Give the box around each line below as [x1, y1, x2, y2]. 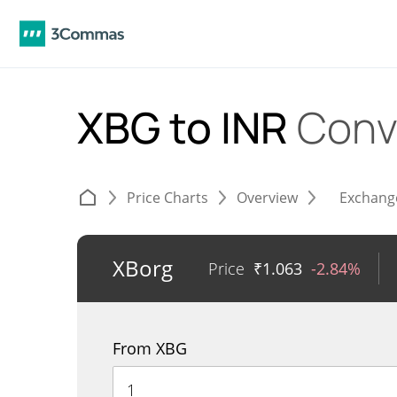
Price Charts [127, 188, 208, 207]
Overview [237, 188, 298, 207]
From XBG [113, 338, 187, 359]
